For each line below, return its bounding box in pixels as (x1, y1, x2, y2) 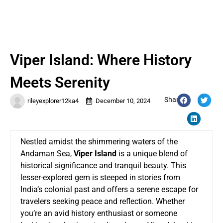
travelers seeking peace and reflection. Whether (20, 196, 185, 206)
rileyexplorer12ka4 (27, 97, 79, 105)
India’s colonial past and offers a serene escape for (20, 184, 198, 194)
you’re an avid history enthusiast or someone (20, 208, 177, 218)
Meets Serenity (10, 73, 110, 91)
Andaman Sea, (20, 148, 74, 158)
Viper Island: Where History (10, 51, 192, 69)
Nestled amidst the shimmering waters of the (20, 136, 178, 146)
